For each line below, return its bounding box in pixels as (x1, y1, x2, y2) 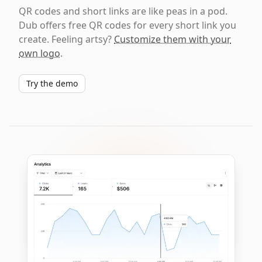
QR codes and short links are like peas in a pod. (19, 5, 227, 18)
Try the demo (26, 78, 78, 89)
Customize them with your (114, 33, 231, 46)
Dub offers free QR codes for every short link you (19, 19, 236, 32)
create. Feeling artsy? (19, 33, 114, 46)
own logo (19, 47, 60, 60)
